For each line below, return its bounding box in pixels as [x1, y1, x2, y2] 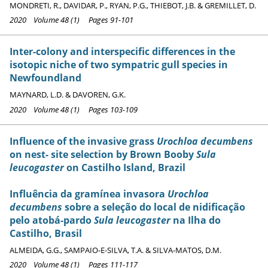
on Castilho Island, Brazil [64, 160, 185, 174]
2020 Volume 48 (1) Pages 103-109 [10, 103, 138, 115]
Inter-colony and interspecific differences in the [10, 45, 235, 59]
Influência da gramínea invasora [10, 187, 167, 200]
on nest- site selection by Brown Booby [10, 147, 196, 161]
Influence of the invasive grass [10, 134, 157, 148]
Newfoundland [10, 71, 81, 85]
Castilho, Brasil [10, 226, 82, 240]
